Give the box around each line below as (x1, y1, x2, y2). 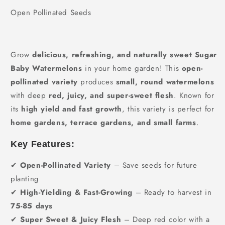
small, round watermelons (116, 76, 214, 87)
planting (11, 173, 39, 184)
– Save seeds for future (111, 159, 197, 171)
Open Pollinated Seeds (11, 7, 94, 18)
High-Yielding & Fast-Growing (20, 186, 133, 198)
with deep (11, 90, 49, 101)
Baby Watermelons (11, 63, 82, 74)
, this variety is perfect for (122, 103, 214, 115)
